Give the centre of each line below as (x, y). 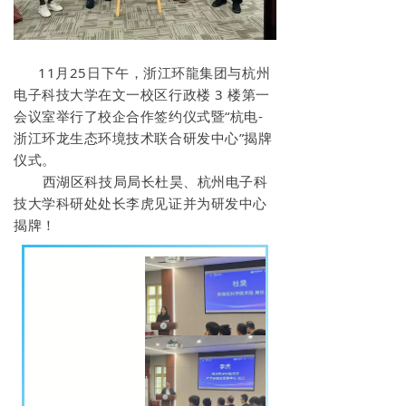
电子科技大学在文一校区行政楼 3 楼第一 (142, 95)
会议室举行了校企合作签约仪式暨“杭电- (139, 116)
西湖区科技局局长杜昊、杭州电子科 (141, 182)
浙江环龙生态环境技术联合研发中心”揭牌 (143, 138)
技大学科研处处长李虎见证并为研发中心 (140, 203)
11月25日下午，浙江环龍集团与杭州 (155, 73)
